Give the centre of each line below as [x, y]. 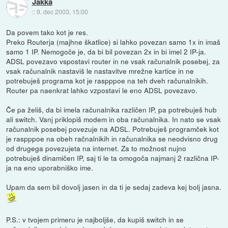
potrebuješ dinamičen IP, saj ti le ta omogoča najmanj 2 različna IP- [113, 158]
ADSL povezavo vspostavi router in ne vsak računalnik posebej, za [113, 61]
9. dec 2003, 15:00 [62, 12]
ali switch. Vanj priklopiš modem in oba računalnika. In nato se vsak [114, 119]
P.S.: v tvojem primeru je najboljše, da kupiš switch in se [95, 219]
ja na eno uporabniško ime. [50, 167]
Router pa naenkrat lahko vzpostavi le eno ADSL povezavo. [102, 90]
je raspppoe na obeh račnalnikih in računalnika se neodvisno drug [112, 138]
